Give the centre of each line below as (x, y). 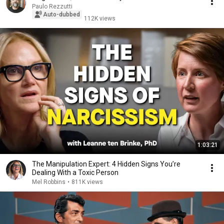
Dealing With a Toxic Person (75, 172)
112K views (100, 18)
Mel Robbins (49, 182)
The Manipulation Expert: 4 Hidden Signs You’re (106, 164)
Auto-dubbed (61, 14)
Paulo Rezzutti (52, 6)
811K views (87, 182)
